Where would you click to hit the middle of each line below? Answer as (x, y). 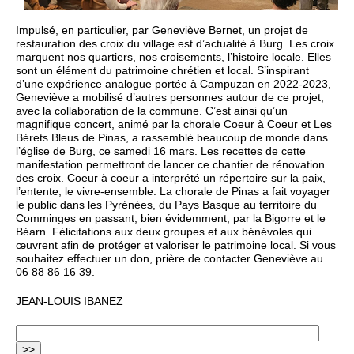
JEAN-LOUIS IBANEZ (70, 302)
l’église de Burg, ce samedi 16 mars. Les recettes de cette (161, 151)
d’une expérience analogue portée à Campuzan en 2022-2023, (173, 84)
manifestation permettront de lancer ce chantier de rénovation (170, 164)
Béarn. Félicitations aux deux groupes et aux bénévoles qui (164, 232)
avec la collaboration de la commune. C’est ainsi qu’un (152, 111)
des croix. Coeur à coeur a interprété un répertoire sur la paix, (171, 178)
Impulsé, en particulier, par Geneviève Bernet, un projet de (162, 30)
